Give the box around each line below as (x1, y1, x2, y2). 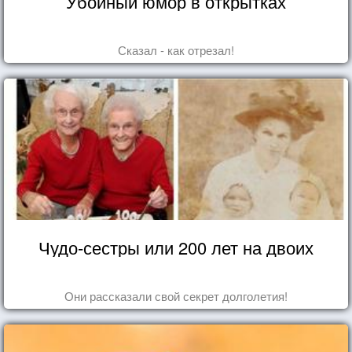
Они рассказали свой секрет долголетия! (64, 287, 288, 304)
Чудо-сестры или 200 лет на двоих (38, 234, 313, 259)
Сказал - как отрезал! (118, 41, 234, 58)
